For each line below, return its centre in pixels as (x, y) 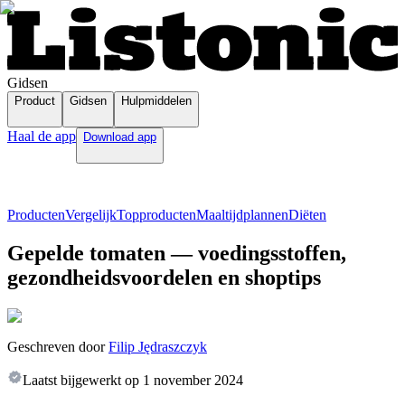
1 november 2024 (193, 381)
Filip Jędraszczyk (158, 347)
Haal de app (42, 137)
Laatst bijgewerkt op (81, 381)
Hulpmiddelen (156, 101)
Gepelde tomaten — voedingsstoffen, (177, 254)
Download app (120, 137)
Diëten (307, 215)
